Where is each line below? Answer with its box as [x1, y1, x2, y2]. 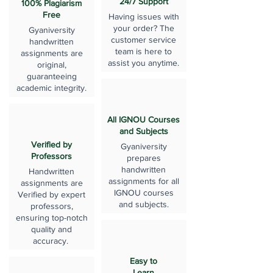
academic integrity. [16, 83, 87, 93]
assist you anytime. [108, 58, 179, 68]
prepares [126, 153, 161, 163]
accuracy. [32, 236, 71, 246]
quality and [31, 224, 72, 234]
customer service [111, 35, 176, 44]
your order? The [113, 23, 174, 33]
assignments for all [108, 176, 179, 186]
